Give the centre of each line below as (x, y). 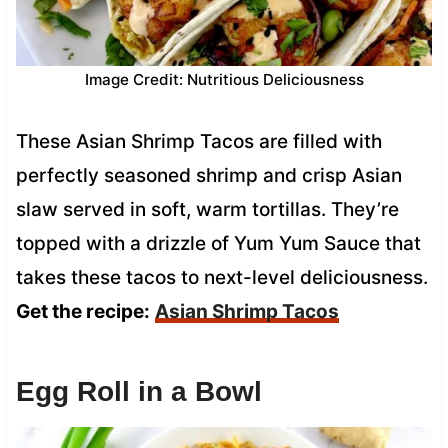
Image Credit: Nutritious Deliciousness (224, 79)
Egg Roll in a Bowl (138, 391)
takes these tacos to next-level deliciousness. (221, 277)
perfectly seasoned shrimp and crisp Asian (208, 175)
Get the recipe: (82, 311)
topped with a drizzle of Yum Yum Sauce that (218, 243)
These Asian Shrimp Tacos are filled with (198, 141)
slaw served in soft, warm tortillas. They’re (207, 209)
